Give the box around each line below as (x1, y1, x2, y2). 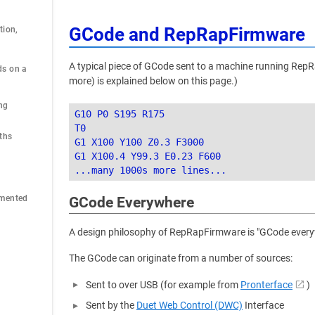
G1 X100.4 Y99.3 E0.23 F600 (75, 150, 221, 162)
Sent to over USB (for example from (86, 279, 240, 291)
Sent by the (86, 300, 136, 311)
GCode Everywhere (69, 194, 194, 211)
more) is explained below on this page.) (69, 75, 238, 87)
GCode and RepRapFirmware (69, 24, 305, 45)
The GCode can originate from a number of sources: (69, 252, 292, 264)
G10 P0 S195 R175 (75, 108, 165, 120)
